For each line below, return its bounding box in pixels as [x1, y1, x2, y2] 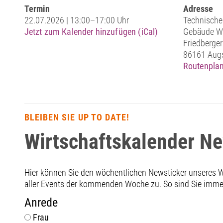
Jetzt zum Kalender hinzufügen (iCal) [24, 26, 158, 37]
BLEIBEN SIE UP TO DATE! [24, 112, 130, 123]
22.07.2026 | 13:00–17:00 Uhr [24, 15, 129, 26]
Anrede [24, 196, 58, 210]
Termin [24, 3, 50, 14]
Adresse [183, 3, 213, 14]
